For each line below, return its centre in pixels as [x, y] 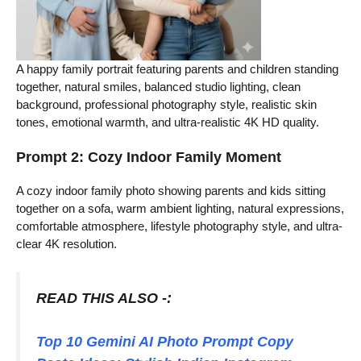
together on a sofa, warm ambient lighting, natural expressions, [180, 209]
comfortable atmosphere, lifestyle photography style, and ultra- [179, 226]
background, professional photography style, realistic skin [166, 104]
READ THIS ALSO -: [104, 298]
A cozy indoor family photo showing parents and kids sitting [171, 191]
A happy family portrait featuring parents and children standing [177, 68]
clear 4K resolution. [66, 244]
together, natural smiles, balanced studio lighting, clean [158, 86]
